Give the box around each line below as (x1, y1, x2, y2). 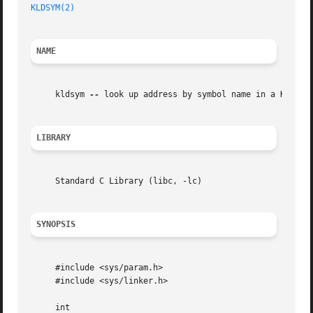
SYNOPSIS (36, 219, 76, 230)
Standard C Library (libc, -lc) (31, 176, 203, 187)
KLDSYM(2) (31, 3, 75, 13)
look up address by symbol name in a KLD (99, 89, 296, 100)
